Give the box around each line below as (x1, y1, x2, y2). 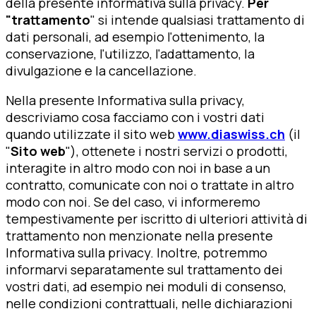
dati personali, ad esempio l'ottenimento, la (6, 28, 265, 46)
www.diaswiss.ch (178, 126, 285, 143)
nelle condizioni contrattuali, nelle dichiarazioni (6, 295, 293, 312)
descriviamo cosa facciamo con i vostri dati (6, 109, 265, 126)
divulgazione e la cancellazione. (6, 62, 197, 80)
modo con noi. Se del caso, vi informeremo (6, 193, 260, 211)
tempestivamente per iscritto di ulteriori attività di (6, 210, 308, 228)
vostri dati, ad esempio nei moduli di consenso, (6, 278, 286, 296)
